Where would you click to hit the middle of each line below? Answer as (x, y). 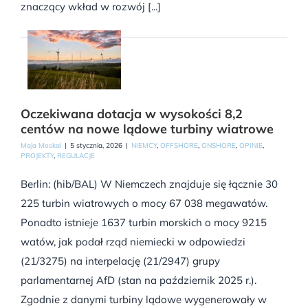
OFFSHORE (179, 146)
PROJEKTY (37, 156)
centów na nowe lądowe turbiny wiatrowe (147, 129)
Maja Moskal (41, 146)
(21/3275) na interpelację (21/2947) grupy (120, 261)
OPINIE (251, 146)
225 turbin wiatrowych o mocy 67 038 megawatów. (144, 203)
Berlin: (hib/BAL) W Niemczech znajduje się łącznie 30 (149, 184)
